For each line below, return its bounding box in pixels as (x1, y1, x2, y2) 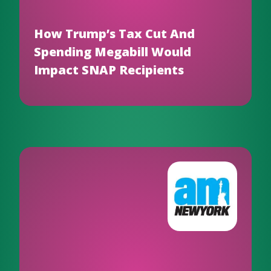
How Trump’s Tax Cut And (34, 25, 195, 42)
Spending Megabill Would (34, 44, 191, 60)
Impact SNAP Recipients (34, 62, 184, 78)
